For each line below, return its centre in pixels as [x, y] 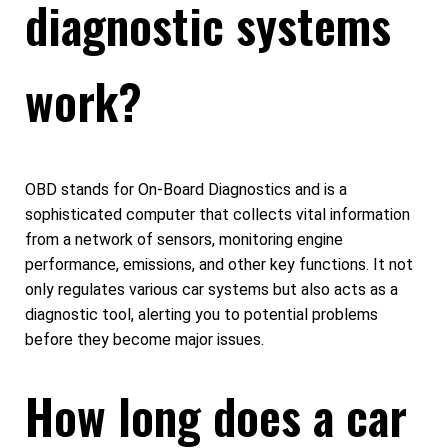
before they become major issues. [144, 340]
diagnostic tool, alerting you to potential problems [201, 315]
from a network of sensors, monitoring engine [184, 240]
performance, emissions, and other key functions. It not [219, 265]
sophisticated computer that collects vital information [217, 215]
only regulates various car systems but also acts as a [211, 290]
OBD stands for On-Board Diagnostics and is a [186, 190]
